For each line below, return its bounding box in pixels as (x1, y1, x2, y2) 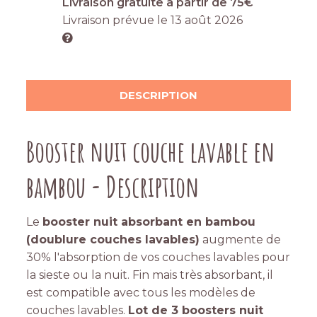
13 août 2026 (170, 13, 243, 28)
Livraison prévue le (62, 13, 171, 28)
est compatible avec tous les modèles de (26, 286, 256, 300)
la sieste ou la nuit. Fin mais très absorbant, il (26, 268, 274, 282)
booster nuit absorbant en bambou (42, 215, 256, 229)
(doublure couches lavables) (26, 233, 200, 247)
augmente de (200, 233, 282, 247)
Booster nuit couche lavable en (26, 133, 276, 170)
